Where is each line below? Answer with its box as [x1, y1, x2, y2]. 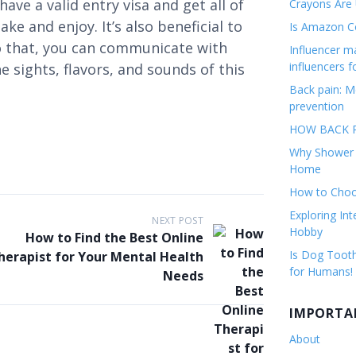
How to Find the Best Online [25, 229, 203, 246]
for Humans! [289, 264, 353, 279]
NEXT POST [152, 214, 203, 227]
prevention [289, 99, 344, 114]
